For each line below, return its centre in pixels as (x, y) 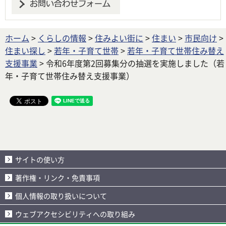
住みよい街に (119, 38)
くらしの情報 (62, 38)
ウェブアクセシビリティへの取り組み (75, 214)
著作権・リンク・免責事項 (58, 177)
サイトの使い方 (40, 159)
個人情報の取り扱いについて (61, 195)
